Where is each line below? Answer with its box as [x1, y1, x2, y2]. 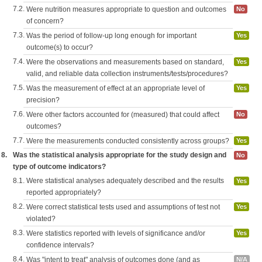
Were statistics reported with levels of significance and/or [26, 229, 205, 237]
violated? [26, 215, 56, 223]
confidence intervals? [26, 241, 94, 249]
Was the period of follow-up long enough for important [26, 32, 196, 40]
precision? [26, 96, 60, 104]
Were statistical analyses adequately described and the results [26, 177, 224, 185]
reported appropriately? [26, 188, 101, 196]
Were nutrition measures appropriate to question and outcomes [26, 5, 226, 13]
